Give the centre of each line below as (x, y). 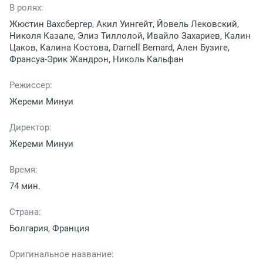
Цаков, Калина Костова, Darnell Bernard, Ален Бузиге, (119, 48)
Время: (23, 170)
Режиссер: (31, 85)
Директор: (31, 128)
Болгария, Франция (49, 229)
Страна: (25, 212)
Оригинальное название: (62, 254)
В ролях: (26, 8)
